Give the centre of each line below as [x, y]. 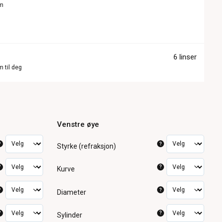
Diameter [72, 192]
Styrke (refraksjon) [87, 146]
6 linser [185, 57]
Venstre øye [78, 124]
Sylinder [70, 215]
